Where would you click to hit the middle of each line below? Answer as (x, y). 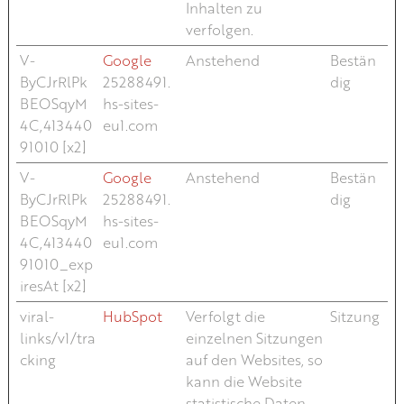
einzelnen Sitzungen (254, 338)
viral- (37, 316)
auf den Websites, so (254, 359)
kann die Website (243, 381)
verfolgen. (219, 29)
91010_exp (56, 264)
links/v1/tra (57, 338)
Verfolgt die (225, 316)
